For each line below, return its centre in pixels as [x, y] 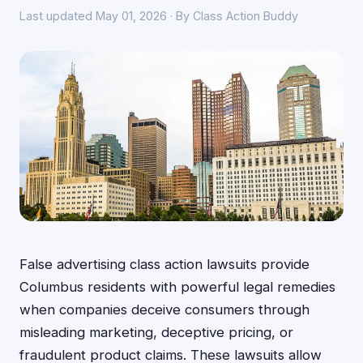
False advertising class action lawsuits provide [164, 264]
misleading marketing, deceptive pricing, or [156, 332]
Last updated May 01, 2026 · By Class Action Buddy [159, 16]
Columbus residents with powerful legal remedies [177, 287]
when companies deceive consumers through [164, 310]
